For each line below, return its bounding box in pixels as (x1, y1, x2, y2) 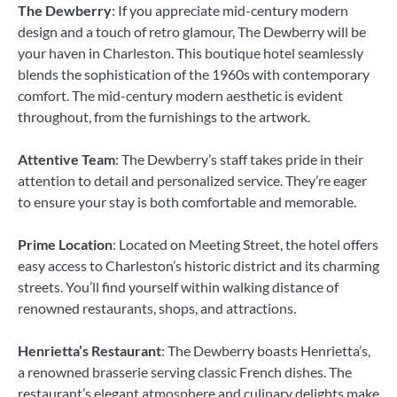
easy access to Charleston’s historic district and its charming (18, 257, 379, 275)
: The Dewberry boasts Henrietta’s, (161, 342, 370, 360)
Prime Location (18, 236, 113, 253)
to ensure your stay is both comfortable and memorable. (18, 192, 356, 210)
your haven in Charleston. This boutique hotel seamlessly (18, 43, 363, 61)
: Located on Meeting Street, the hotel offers (113, 236, 378, 253)
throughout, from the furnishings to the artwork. (18, 107, 310, 125)
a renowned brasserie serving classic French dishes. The (18, 363, 352, 381)
